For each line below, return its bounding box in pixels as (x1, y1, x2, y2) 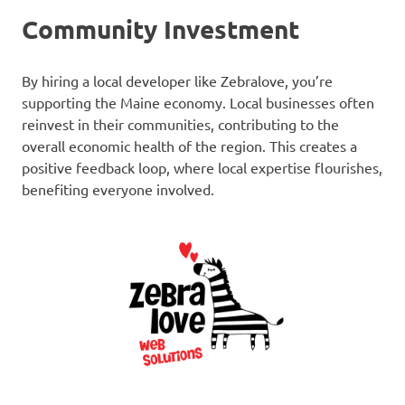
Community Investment (22, 12, 299, 44)
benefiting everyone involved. (22, 179, 214, 198)
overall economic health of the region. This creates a (22, 136, 357, 155)
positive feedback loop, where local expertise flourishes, (22, 157, 382, 176)
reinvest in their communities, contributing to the (22, 114, 339, 133)
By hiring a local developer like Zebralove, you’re (22, 71, 333, 89)
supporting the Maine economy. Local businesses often (22, 92, 374, 111)
